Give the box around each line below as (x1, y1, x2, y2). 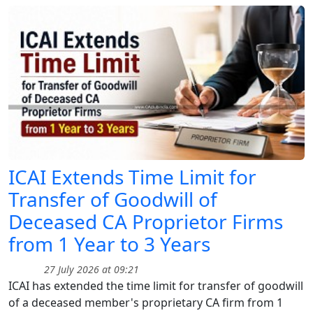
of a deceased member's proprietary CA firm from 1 (8, 295, 283, 311)
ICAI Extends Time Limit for (8, 163, 256, 191)
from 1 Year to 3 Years (8, 231, 210, 258)
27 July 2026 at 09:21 (41, 263, 139, 277)
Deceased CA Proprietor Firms (8, 208, 283, 235)
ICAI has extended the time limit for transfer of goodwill (8, 278, 303, 294)
